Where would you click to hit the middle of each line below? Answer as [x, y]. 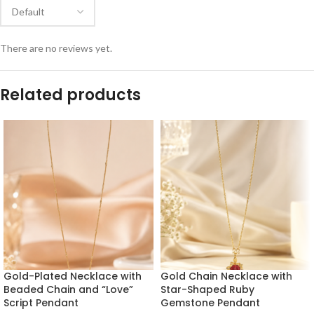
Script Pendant [41, 303]
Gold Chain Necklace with [226, 276]
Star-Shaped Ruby [207, 289]
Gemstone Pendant [210, 303]
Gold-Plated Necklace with [73, 276]
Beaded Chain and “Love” [68, 289]
